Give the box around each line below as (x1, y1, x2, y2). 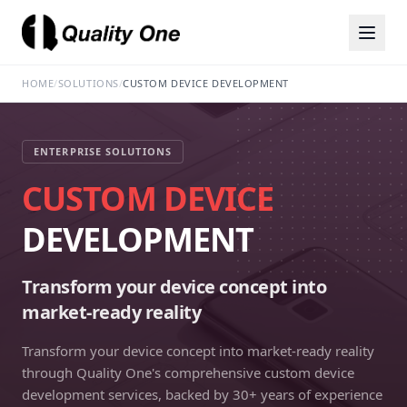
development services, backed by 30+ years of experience (22, 385, 382, 403)
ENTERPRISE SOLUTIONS (34, 144, 172, 158)
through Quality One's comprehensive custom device (22, 363, 354, 382)
